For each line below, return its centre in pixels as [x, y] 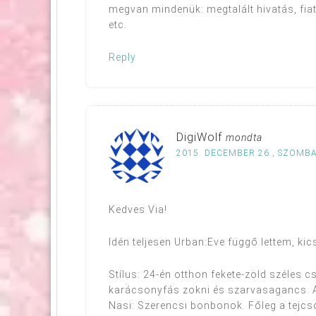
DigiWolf [199, 137]
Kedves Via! [138, 209]
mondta [244, 137]
